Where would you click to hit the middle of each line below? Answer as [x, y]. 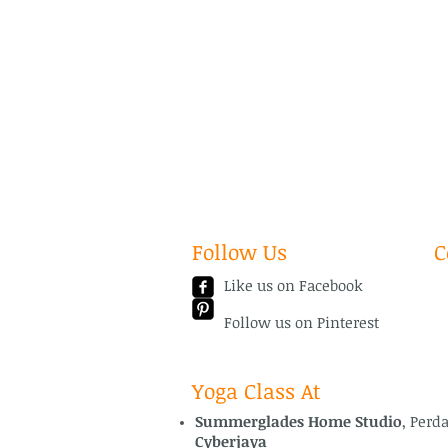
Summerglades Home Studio [298, 420]
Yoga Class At [256, 390]
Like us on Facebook [293, 284]
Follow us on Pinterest [301, 321]
